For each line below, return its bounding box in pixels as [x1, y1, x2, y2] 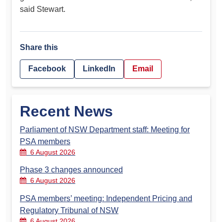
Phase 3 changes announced [20, 166, 123, 174]
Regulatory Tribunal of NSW [20, 206, 118, 215]
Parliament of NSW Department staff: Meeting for [20, 125, 190, 134]
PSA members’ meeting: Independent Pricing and [20, 194, 192, 203]
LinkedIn [83, 64, 115, 73]
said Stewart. [20, 4, 65, 13]
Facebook [28, 64, 66, 73]
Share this [20, 43, 58, 52]
